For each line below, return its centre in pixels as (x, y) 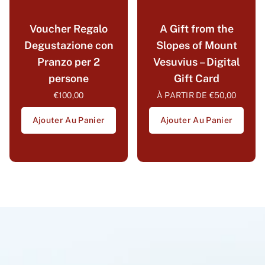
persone (69, 79)
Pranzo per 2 (69, 62)
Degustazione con (69, 46)
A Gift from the (196, 29)
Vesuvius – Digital (196, 62)
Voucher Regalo (69, 29)
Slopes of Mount (196, 46)
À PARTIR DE (182, 96)
